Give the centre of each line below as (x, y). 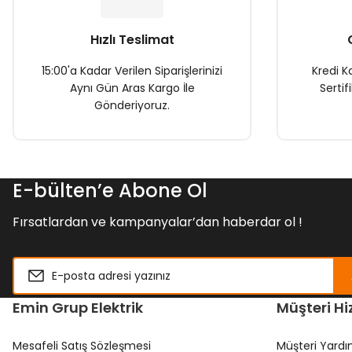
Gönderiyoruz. (132, 105)
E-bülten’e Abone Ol (110, 191)
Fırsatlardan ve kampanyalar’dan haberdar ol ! (158, 222)
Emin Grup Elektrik (78, 308)
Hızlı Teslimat (132, 40)
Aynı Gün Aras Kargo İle (132, 88)
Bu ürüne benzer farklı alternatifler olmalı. (155, 18)
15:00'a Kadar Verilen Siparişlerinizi (132, 71)
